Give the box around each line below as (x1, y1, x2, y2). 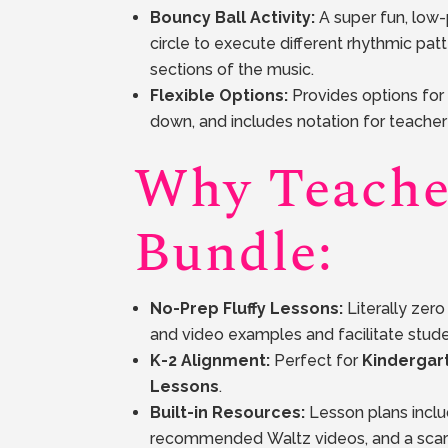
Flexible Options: (150, 86, 289, 106)
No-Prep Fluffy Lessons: (150, 299, 344, 319)
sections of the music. (150, 60, 315, 80)
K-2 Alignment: (150, 351, 271, 371)
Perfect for (270, 351, 363, 371)
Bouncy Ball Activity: (150, 8, 316, 28)
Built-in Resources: (150, 403, 306, 423)
